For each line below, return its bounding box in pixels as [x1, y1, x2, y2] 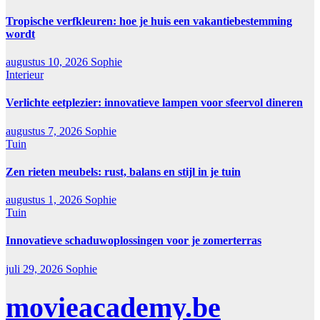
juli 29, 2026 [6, 262, 66, 275]
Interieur [6, 69, 44, 81]
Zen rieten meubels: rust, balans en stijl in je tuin [6, 165, 241, 178]
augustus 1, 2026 [6, 194, 85, 206]
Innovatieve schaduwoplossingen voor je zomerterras [6, 234, 261, 247]
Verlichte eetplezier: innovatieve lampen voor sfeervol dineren [6, 96, 303, 109]
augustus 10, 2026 [6, 56, 91, 69]
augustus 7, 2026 [6, 124, 85, 137]
